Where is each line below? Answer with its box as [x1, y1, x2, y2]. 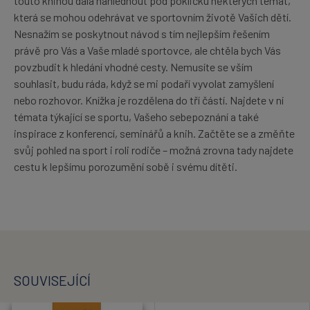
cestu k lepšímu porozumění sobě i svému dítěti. [14, 159, 237, 173]
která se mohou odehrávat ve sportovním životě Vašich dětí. [14, 10, 291, 24]
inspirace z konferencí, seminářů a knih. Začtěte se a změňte [14, 126, 295, 140]
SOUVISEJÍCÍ [14, 271, 91, 289]
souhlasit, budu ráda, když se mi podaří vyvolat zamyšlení [14, 76, 274, 90]
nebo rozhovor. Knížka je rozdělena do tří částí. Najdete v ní [14, 93, 284, 107]
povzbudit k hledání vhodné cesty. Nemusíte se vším [14, 60, 253, 73]
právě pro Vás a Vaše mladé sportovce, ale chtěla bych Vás [14, 43, 281, 57]
